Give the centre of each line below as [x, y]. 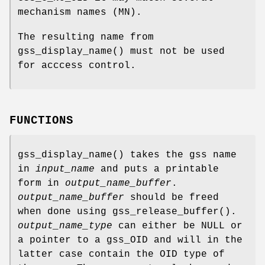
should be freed [172, 197]
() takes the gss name [174, 155]
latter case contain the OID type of [121, 254]
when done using [65, 211]
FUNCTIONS [41, 120]
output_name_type [65, 226]
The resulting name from [86, 38]
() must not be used [169, 52]
